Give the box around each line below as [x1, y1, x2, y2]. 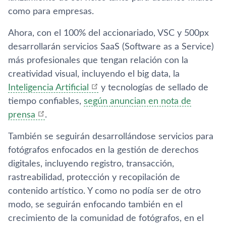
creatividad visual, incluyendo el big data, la [8, 70, 180, 79]
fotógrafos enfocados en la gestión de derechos [8, 146, 199, 155]
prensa [8, 110, 35, 120]
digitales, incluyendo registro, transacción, [8, 159, 174, 168]
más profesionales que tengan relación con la [8, 56, 188, 65]
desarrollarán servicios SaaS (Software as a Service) [8, 42, 214, 51]
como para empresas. [8, 7, 94, 16]
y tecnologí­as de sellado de [98, 83, 208, 92]
